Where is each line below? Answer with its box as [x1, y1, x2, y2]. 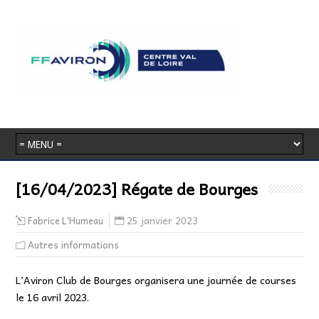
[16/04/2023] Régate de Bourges [16, 176, 258, 202]
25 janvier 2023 [127, 213, 199, 228]
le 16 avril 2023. [16, 289, 90, 305]
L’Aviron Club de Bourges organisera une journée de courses [16, 272, 297, 288]
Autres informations [28, 237, 120, 252]
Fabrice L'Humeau [28, 214, 104, 228]
